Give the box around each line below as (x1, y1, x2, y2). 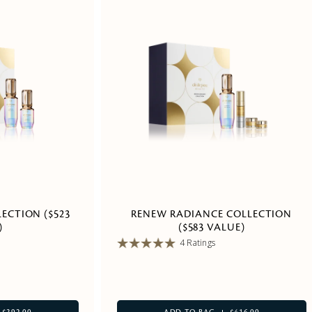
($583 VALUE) (178, 222, 246, 234)
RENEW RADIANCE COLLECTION (131, 209, 292, 221)
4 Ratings (179, 237, 215, 249)
